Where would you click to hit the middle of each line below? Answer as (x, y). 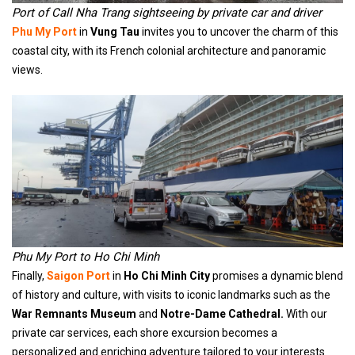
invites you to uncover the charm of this (240, 32)
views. (27, 70)
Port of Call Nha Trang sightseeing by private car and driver (167, 13)
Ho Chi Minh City (168, 276)
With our (305, 314)
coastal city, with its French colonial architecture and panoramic (169, 51)
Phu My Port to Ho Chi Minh (86, 257)
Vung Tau (116, 32)
